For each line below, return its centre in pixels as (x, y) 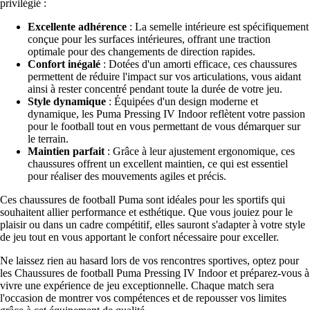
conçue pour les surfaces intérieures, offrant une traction (149, 39)
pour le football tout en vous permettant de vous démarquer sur (164, 126)
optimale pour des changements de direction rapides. (142, 51)
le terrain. (48, 138)
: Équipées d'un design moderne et (182, 101)
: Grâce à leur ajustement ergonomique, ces (200, 151)
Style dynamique (67, 101)
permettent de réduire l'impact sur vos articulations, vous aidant (164, 76)
